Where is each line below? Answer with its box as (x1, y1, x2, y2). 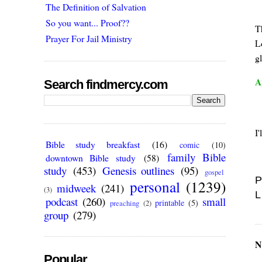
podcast (46, 194, 78, 209)
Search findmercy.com (44, 77, 168, 92)
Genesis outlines (102, 163, 175, 178)
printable (154, 197, 184, 209)
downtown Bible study (46, 151, 136, 164)
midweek (56, 181, 96, 196)
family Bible (167, 150, 226, 165)
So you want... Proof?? (46, 16, 130, 29)
